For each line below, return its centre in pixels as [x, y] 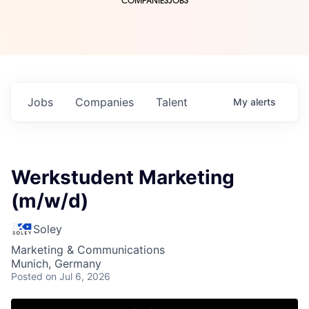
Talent [172, 102]
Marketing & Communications [88, 250]
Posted [27, 277]
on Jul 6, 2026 [78, 277]
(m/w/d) [50, 201]
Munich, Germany [56, 264]
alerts [263, 102]
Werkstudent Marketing [123, 178]
